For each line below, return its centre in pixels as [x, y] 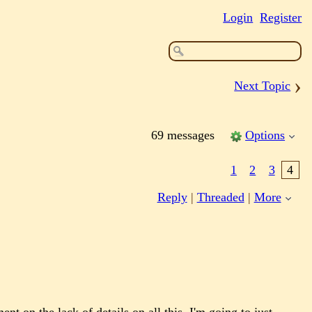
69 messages [184, 135]
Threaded [220, 197]
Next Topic [263, 86]
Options [265, 135]
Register [281, 17]
